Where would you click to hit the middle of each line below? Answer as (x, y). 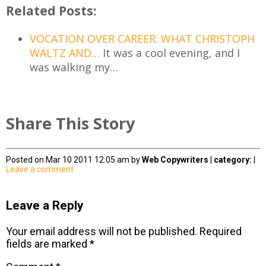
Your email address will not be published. (102, 231)
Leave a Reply (45, 205)
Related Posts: (51, 10)
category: (233, 159)
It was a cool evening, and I (170, 53)
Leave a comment (40, 169)
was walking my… (74, 67)
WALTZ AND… (65, 53)
